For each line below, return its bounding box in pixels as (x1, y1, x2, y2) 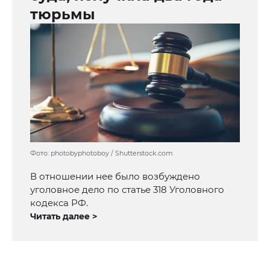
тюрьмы (30, 5, 95, 24)
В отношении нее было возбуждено (30, 171, 200, 183)
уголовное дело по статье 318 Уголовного (30, 184, 224, 196)
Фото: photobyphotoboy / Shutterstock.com (30, 149, 173, 158)
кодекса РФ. (30, 197, 88, 209)
